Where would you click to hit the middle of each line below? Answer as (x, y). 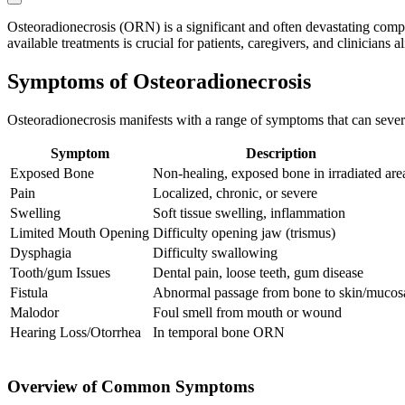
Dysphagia (41, 253)
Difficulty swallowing (215, 253)
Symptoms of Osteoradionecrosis (159, 82)
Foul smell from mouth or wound (247, 313)
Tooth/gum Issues (60, 273)
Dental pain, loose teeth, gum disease (258, 273)
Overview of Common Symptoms (131, 386)
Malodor (34, 313)
